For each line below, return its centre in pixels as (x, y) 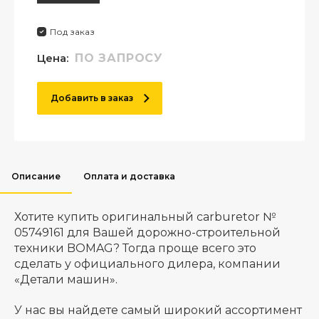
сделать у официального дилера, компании (147, 264)
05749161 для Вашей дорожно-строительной (147, 232)
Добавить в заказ (91, 98)
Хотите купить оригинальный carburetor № (145, 217)
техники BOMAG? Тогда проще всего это (135, 248)
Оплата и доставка (129, 176)
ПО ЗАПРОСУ (119, 58)
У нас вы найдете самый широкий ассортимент (158, 310)
